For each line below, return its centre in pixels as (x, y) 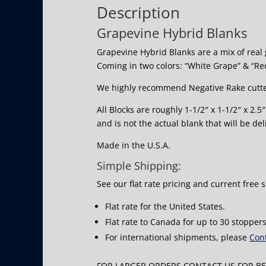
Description (138, 13)
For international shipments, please (177, 237)
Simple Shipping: (139, 166)
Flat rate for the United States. (165, 207)
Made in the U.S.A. (134, 145)
